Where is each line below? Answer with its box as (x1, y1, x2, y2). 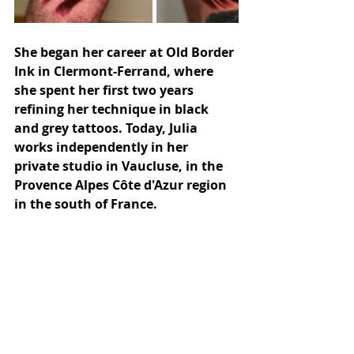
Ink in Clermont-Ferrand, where (14, 62, 217, 80)
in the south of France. (14, 194, 157, 213)
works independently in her (14, 137, 191, 156)
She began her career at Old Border (14, 43, 237, 61)
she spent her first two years (14, 81, 197, 99)
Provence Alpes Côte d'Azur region (14, 175, 230, 194)
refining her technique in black (14, 100, 212, 118)
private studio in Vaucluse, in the (14, 156, 226, 175)
